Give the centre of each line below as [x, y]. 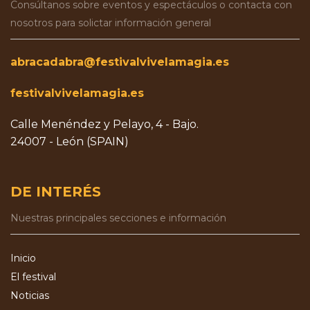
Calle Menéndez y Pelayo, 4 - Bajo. [104, 124]
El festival [33, 276]
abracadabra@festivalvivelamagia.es [120, 62]
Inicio [23, 258]
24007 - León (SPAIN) [70, 141]
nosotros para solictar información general [111, 22]
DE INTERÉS [56, 191]
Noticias [30, 295]
